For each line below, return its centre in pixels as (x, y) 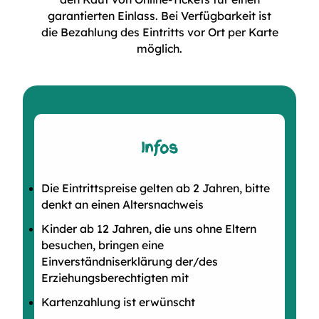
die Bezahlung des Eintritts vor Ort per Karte (159, 32)
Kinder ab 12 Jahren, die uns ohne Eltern (148, 228)
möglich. (159, 49)
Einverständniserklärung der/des (129, 261)
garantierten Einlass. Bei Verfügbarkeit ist (159, 16)
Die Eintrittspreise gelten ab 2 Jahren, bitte (155, 188)
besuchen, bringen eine (102, 245)
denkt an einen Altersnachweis (122, 204)
